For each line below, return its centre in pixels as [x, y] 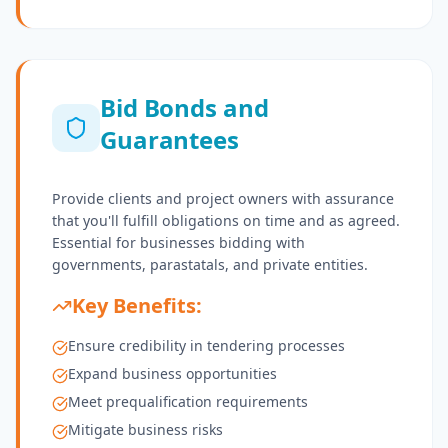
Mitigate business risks [145, 430]
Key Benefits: [137, 306]
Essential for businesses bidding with [178, 243]
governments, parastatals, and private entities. [210, 265]
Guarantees [169, 140]
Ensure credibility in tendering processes [206, 346]
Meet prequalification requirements [188, 402]
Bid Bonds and [184, 108]
